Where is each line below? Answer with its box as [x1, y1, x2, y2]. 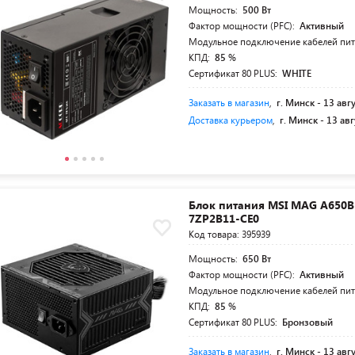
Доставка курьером [189, 113, 273, 126]
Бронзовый [282, 315, 334, 328]
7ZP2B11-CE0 [189, 211, 260, 226]
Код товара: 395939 [189, 227, 271, 240]
